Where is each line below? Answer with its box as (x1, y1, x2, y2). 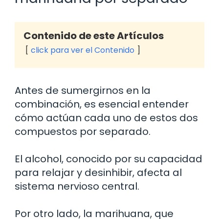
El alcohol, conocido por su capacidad (15, 152, 202, 166)
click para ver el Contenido (31, 44, 134, 56)
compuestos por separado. (15, 124, 151, 138)
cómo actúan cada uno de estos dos (15, 110, 198, 125)
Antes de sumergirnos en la (15, 83, 151, 97)
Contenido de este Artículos (23, 28, 164, 43)
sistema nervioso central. (15, 179, 139, 193)
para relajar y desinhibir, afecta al (15, 165, 182, 179)
